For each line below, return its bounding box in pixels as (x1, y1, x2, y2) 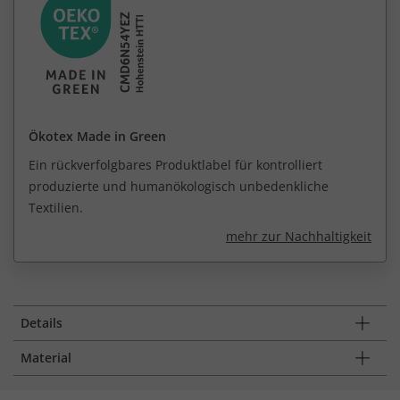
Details (21, 313, 62, 331)
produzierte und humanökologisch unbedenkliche (29, 177, 329, 195)
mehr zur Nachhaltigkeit (226, 227, 371, 245)
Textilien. (29, 198, 83, 216)
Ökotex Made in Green (29, 127, 166, 145)
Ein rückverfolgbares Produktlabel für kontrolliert (29, 155, 322, 173)
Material (21, 348, 71, 366)
